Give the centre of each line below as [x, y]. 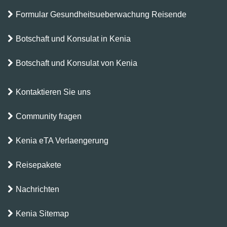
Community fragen [49, 117]
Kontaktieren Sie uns [53, 92]
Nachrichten [37, 190]
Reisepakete [39, 165]
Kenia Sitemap [42, 214]
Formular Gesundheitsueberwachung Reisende [101, 15]
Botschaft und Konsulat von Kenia [77, 63]
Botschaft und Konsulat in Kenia [73, 39]
